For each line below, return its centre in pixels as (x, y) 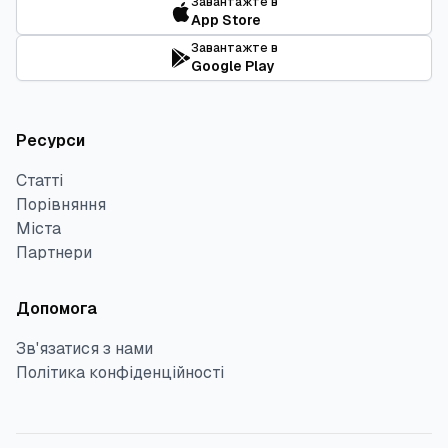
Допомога (56, 309)
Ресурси (50, 141)
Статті (39, 181)
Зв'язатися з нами (84, 349)
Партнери (54, 253)
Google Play (232, 66)
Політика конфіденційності (120, 373)
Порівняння (61, 205)
